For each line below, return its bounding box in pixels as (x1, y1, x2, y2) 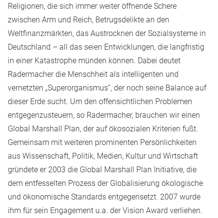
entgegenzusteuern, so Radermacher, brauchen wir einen (8, 110, 200, 120)
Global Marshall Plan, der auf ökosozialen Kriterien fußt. (8, 124, 198, 133)
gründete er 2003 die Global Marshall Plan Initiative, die (8, 165, 197, 174)
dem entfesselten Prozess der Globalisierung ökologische (8, 179, 203, 188)
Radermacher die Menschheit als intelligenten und (8, 70, 179, 79)
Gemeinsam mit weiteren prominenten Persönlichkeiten (8, 138, 197, 147)
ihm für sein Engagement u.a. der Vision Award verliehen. (8, 206, 202, 215)
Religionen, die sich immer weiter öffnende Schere (8, 1, 177, 11)
